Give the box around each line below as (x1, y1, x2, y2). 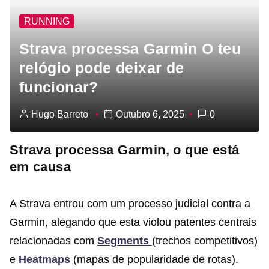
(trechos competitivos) (151, 234, 258, 247)
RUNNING (23, 16, 70, 27)
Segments (97, 234, 149, 247)
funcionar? (19, 79, 98, 96)
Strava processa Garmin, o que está (9, 142, 240, 157)
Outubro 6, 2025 (113, 109, 184, 119)
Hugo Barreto (31, 109, 88, 119)
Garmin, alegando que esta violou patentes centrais (9, 216, 256, 228)
